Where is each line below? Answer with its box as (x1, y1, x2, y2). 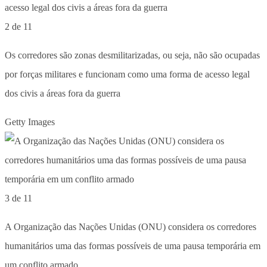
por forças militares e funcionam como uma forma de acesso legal (5, 69, 250, 79)
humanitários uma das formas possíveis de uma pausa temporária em (5, 240, 260, 251)
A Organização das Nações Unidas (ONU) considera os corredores (5, 221, 256, 232)
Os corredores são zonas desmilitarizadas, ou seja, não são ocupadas (5, 49, 260, 60)
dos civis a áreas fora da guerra (5, 88, 120, 98)
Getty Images (5, 116, 55, 127)
